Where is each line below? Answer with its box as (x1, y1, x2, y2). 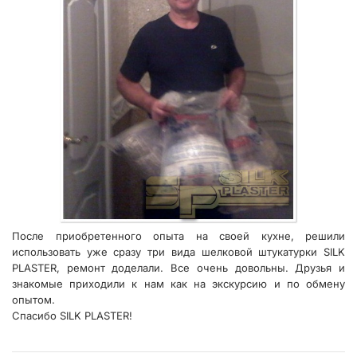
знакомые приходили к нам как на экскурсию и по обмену (12, 277, 345, 290)
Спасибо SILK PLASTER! (12, 308, 132, 322)
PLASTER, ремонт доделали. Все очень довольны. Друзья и (12, 261, 345, 274)
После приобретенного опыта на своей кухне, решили (12, 229, 345, 242)
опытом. (12, 292, 55, 306)
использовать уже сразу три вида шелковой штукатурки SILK (12, 245, 345, 258)
